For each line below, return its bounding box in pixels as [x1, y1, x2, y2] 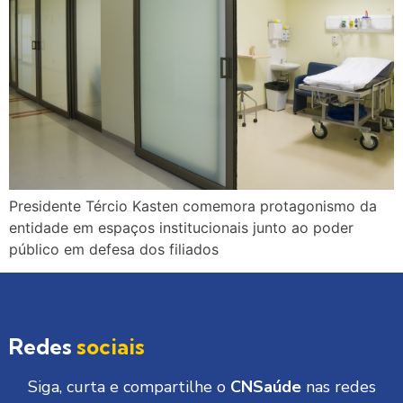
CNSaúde [229, 376, 301, 399]
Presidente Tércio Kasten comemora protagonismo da [9, 196, 377, 215]
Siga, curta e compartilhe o [27, 376, 230, 399]
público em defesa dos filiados [9, 239, 219, 258]
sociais [76, 333, 145, 361]
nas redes [300, 376, 376, 399]
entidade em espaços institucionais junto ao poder [9, 218, 354, 237]
